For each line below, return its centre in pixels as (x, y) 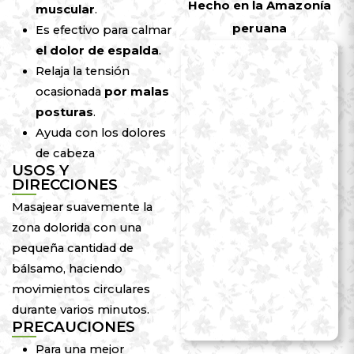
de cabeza (65, 154)
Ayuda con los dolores (100, 133)
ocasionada (70, 92)
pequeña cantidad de (72, 249)
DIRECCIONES (64, 185)
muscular (65, 10)
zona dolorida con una (76, 228)
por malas (136, 92)
